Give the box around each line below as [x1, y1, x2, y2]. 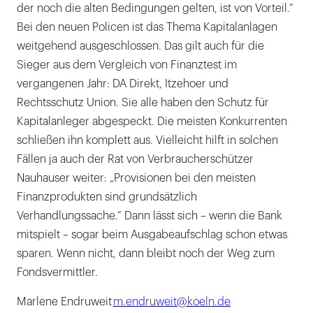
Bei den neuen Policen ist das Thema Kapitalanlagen [17, 22, 277, 34]
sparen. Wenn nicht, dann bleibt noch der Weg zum [17, 248, 275, 260]
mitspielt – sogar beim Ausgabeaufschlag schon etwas [17, 229, 287, 241]
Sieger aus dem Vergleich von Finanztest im [17, 59, 237, 71]
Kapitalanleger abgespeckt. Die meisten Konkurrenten [17, 116, 287, 128]
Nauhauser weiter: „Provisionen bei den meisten [17, 173, 256, 184]
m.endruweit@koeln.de [113, 296, 231, 308]
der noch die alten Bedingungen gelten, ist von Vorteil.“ [17, 3, 293, 15]
